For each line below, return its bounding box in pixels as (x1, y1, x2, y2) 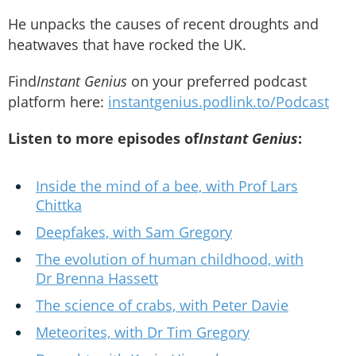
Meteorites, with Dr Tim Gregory (36, 323, 250, 342)
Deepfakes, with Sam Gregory (36, 222, 232, 242)
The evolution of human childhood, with (36, 250, 304, 269)
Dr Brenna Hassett (36, 269, 158, 288)
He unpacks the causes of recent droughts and (8, 14, 319, 34)
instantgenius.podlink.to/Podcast (108, 92, 329, 112)
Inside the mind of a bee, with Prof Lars (36, 176, 298, 196)
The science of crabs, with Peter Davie (36, 296, 288, 315)
